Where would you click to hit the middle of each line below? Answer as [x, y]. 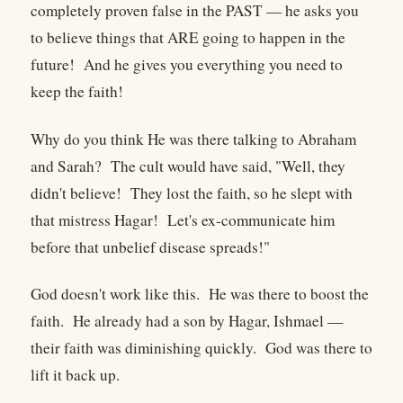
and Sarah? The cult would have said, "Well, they [188, 166]
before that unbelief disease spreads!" [150, 246]
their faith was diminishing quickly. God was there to [201, 348]
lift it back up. [75, 375]
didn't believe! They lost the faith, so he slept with [192, 193]
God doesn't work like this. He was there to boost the [200, 294]
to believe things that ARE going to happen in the [188, 38]
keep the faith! [77, 92]
